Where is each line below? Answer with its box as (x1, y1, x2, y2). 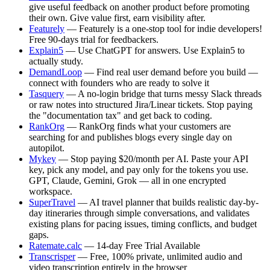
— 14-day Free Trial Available (82, 240, 200, 251)
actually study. (29, 55, 83, 66)
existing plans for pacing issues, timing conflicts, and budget (29, 218, 257, 229)
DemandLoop (29, 66, 82, 77)
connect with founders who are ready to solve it (29, 77, 209, 88)
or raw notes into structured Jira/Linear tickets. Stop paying (29, 99, 253, 110)
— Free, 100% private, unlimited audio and (75, 251, 242, 262)
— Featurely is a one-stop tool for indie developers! (64, 23, 262, 34)
